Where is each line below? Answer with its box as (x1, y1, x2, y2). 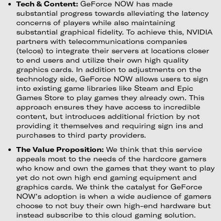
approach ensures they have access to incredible (16, 102, 200, 111)
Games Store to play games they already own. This (16, 93, 204, 102)
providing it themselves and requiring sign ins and (16, 121, 203, 130)
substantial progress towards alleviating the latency (16, 8, 209, 17)
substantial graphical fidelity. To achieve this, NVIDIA (16, 27, 213, 36)
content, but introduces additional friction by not (16, 111, 200, 120)
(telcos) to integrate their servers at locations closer (16, 46, 209, 55)
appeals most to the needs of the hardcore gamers (16, 154, 206, 163)
